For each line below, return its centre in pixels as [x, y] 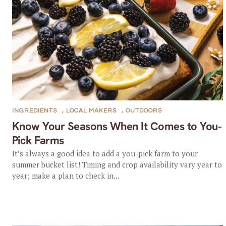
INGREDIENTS [34, 111]
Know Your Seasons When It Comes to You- [117, 126]
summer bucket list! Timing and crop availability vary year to [117, 164]
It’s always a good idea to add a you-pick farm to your [105, 153]
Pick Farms [38, 140]
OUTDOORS [144, 111]
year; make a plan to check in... [66, 176]
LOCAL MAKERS [91, 111]
